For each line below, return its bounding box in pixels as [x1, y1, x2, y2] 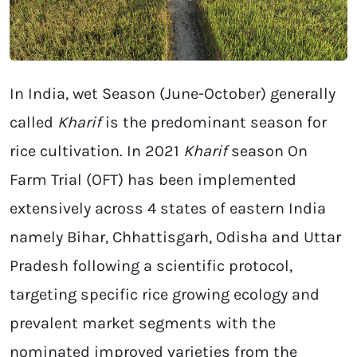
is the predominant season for [101, 113, 327, 132]
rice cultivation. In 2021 [10, 142, 183, 161]
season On [227, 142, 308, 161]
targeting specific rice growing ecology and [10, 285, 320, 304]
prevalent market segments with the [10, 314, 276, 333]
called [10, 113, 57, 132]
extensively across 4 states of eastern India [10, 199, 326, 218]
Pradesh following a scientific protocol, [10, 257, 292, 276]
